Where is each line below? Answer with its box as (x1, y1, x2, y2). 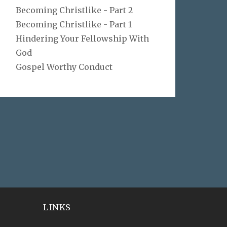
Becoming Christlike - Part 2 (16, 5, 133, 15)
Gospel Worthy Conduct (16, 62, 112, 72)
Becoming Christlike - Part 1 (16, 19, 132, 29)
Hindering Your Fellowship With (16, 33, 149, 44)
